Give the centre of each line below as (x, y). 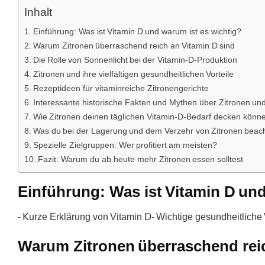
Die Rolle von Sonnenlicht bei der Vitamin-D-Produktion (135, 60)
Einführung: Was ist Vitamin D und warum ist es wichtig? (137, 31)
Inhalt (38, 12)
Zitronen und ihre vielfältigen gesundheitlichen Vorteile (133, 74)
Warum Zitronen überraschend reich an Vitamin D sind (134, 46)
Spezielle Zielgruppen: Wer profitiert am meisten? (125, 145)
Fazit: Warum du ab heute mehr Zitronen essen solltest (140, 159)
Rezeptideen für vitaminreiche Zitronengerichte (121, 88)
